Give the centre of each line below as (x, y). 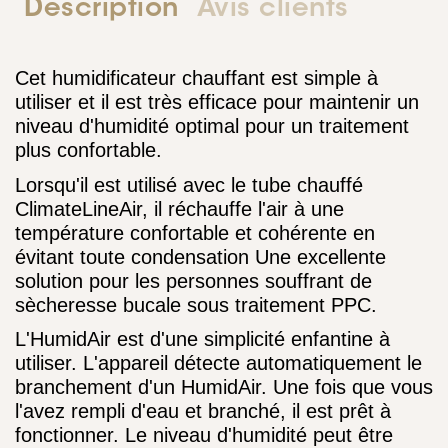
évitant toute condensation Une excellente (200, 256)
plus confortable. (88, 150)
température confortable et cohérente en (195, 232)
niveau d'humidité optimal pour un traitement (212, 126)
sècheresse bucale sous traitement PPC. (196, 304)
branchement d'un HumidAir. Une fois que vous (224, 387)
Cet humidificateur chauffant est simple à (196, 78)
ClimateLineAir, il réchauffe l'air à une (179, 208)
